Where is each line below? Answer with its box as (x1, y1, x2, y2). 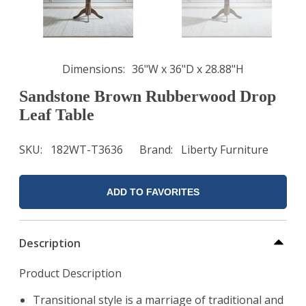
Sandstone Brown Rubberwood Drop (19, 87, 276, 105)
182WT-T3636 (51, 142, 123, 158)
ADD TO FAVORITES (107, 186, 199, 198)
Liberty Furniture (181, 142, 268, 158)
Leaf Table (19, 105, 94, 124)
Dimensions (62, 61, 123, 76)
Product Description (19, 266, 122, 281)
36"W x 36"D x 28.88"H (132, 61, 244, 76)
